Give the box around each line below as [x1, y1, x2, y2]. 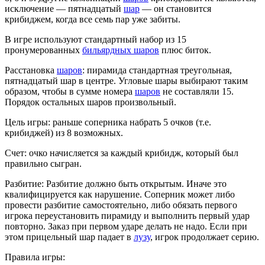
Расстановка [5, 65, 57, 76]
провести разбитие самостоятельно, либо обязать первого [5, 200, 237, 211]
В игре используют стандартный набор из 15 [5, 34, 186, 45]
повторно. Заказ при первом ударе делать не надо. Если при [5, 221, 247, 232]
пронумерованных [5, 45, 82, 56]
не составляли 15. [160, 86, 234, 97]
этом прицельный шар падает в [5, 232, 134, 243]
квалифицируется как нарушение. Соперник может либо [5, 189, 235, 200]
